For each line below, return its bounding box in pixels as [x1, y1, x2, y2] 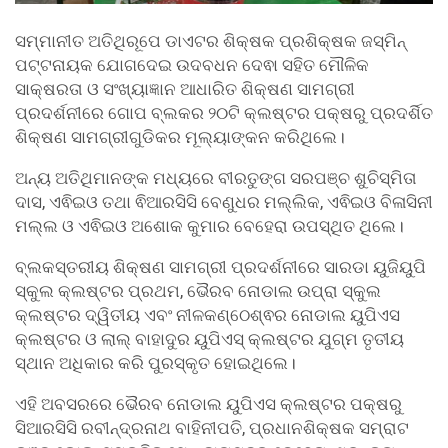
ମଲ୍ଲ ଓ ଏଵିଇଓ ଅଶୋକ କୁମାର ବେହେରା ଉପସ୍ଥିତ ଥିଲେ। [15, 215, 404, 236]
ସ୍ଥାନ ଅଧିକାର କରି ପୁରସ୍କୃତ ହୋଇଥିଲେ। [15, 352, 296, 373]
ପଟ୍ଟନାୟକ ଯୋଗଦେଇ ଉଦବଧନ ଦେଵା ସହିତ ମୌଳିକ [15, 54, 369, 75]
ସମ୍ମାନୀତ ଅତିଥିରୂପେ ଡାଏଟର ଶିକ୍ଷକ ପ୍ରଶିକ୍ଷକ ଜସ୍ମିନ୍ [15, 30, 406, 51]
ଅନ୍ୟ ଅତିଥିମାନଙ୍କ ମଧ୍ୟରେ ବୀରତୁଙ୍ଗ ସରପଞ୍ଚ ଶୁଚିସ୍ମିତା [15, 167, 417, 188]
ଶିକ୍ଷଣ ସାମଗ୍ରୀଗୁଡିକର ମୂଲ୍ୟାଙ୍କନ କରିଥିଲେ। [15, 126, 345, 147]
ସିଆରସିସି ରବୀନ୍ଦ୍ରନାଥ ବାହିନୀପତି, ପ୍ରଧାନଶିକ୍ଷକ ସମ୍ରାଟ [15, 417, 409, 438]
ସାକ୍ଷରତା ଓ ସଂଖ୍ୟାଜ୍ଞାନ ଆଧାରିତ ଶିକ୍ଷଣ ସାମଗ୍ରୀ [15, 78, 355, 99]
